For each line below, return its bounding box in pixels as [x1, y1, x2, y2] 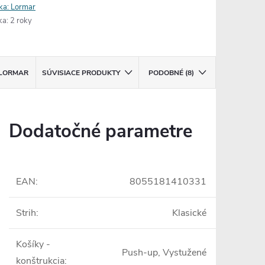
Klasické [172, 206, 206, 220]
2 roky [10, 15, 32, 27]
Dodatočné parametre [9, 119, 192, 144]
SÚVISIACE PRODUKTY [42, 68, 121, 78]
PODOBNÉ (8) [148, 68, 194, 78]
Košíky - [16, 238, 50, 251]
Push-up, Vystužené [122, 246, 206, 260]
